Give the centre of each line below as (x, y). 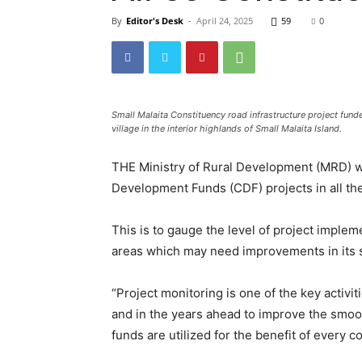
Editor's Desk (155, 21)
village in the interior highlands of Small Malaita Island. (227, 128)
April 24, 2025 (225, 21)
